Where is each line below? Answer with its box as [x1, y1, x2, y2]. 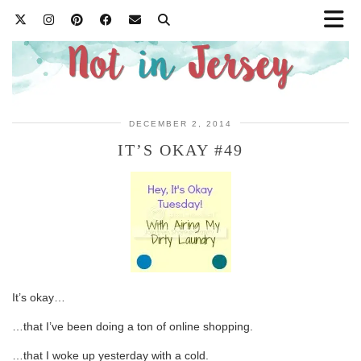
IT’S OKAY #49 [118, 140, 243, 159]
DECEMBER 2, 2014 [129, 118, 232, 128]
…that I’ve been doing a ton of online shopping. [12, 319, 253, 333]
